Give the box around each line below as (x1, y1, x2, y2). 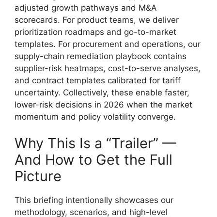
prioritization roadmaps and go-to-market (15, 27, 176, 37)
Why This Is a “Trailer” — (15, 135, 176, 152)
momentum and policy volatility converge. (15, 111, 176, 122)
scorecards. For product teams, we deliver (15, 15, 179, 25)
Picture (15, 168, 62, 185)
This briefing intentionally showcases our (15, 195, 173, 205)
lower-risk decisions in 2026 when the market (15, 99, 192, 109)
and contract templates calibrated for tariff (15, 75, 181, 85)
